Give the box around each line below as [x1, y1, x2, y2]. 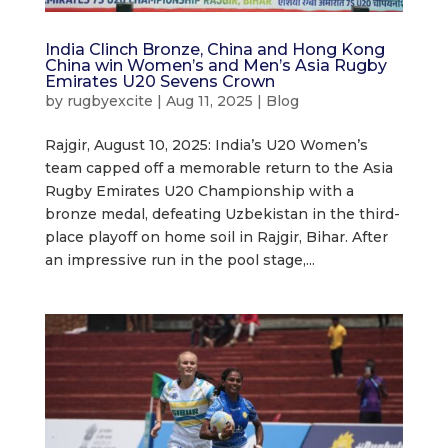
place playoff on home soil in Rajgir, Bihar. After [44, 227, 388, 246]
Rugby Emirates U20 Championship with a [44, 181, 354, 200]
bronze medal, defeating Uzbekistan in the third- [44, 204, 400, 223]
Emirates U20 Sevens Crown [44, 71, 275, 91]
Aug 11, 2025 [165, 91, 253, 110]
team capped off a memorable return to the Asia [44, 158, 393, 177]
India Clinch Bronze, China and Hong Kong [44, 39, 385, 59]
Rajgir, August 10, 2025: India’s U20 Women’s [44, 135, 368, 154]
